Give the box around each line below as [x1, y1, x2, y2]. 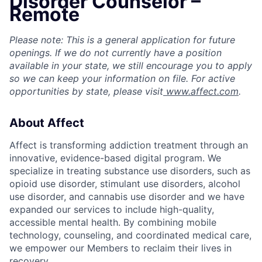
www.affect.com [163, 85, 239, 98]
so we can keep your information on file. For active [9, 73, 235, 85]
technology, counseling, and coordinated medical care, [9, 229, 251, 242]
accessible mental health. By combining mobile [9, 216, 216, 229]
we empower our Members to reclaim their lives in [9, 242, 232, 254]
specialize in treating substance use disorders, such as [9, 165, 250, 177]
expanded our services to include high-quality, [9, 204, 214, 216]
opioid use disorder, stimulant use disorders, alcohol [9, 178, 240, 190]
